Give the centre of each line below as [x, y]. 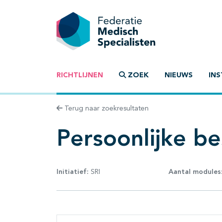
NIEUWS [179, 76]
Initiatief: [73, 172]
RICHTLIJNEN [80, 76]
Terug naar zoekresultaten [106, 109]
